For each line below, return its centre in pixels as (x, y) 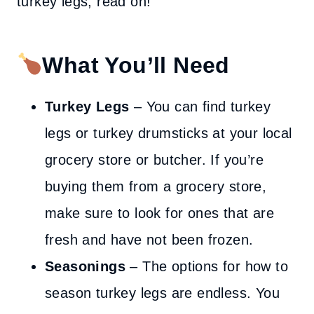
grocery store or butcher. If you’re (154, 160)
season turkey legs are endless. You (162, 293)
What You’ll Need (136, 65)
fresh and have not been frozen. (149, 240)
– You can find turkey (200, 107)
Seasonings (85, 266)
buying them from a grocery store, (156, 186)
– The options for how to (207, 266)
